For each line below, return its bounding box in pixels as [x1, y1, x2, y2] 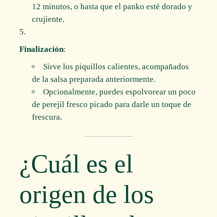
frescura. [31, 112, 62, 122]
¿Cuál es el [19, 150, 134, 178]
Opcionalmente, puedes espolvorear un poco [43, 87, 196, 97]
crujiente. [31, 15, 64, 24]
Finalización [19, 45, 64, 54]
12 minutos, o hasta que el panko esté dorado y [31, 2, 192, 12]
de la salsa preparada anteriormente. [31, 75, 155, 84]
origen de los [19, 180, 155, 209]
